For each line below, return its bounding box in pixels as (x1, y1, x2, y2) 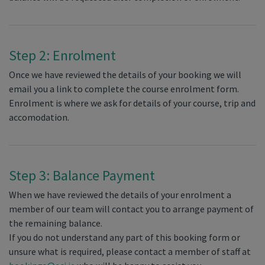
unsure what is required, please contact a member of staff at (9, 245, 251, 257)
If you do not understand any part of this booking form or (9, 231, 240, 243)
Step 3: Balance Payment (9, 166, 155, 185)
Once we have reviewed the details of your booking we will (9, 69, 241, 80)
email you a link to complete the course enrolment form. (9, 83, 239, 95)
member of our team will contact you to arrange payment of (9, 203, 254, 215)
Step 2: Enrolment (9, 46, 116, 64)
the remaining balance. (9, 217, 102, 229)
